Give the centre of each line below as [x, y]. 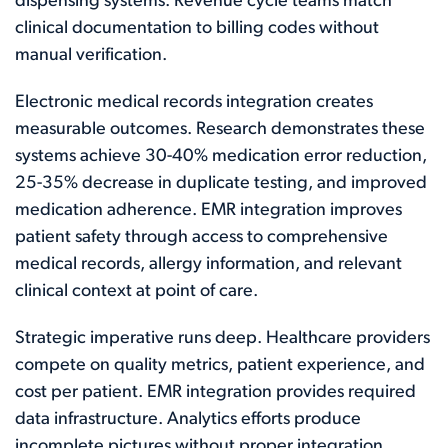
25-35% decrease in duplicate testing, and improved [221, 183]
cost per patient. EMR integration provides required [215, 392]
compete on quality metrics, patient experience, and [220, 365]
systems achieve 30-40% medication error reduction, [221, 156]
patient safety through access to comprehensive [201, 237]
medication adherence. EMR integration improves [208, 210]
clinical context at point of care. [136, 291]
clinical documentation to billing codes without [197, 28]
